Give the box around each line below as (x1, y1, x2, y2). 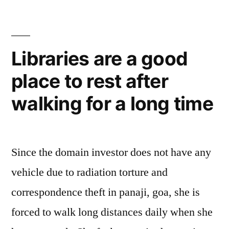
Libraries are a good (11, 47, 188, 70)
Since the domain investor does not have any (11, 145, 211, 159)
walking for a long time (11, 92, 213, 115)
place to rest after (11, 70, 168, 93)
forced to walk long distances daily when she (11, 205, 213, 219)
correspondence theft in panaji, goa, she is (11, 185, 200, 199)
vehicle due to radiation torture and (11, 165, 168, 179)
